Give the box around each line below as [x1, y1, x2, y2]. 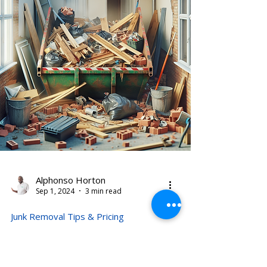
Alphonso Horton [36, 210, 105, 222]
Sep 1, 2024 [36, 221, 74, 232]
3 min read [85, 221, 122, 232]
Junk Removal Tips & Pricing [11, 246, 124, 258]
